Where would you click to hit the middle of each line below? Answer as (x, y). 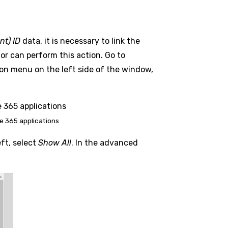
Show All (55, 143)
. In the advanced (105, 143)
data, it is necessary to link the (80, 41)
